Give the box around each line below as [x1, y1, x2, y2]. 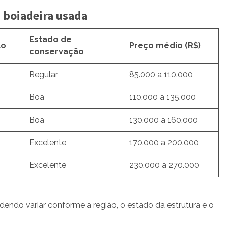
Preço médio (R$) [129, 40, 201, 50]
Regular [29, 69, 58, 79]
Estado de [29, 34, 72, 44]
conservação [29, 46, 84, 56]
